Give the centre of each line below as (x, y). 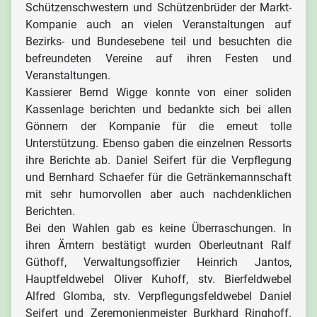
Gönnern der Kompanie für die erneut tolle (158, 126)
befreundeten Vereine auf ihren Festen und (158, 58)
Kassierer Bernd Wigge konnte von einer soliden (158, 92)
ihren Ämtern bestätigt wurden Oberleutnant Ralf (158, 245)
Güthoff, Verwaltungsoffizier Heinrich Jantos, (158, 262)
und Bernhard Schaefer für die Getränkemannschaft (158, 177)
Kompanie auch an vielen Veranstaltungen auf (158, 24)
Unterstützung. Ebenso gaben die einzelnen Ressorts (158, 143)
